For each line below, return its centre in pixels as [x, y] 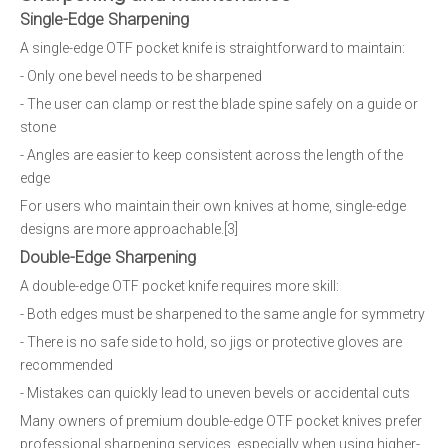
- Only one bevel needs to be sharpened [141, 76]
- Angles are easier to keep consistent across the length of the [211, 155]
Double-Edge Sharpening [108, 257]
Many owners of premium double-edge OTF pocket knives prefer [221, 421]
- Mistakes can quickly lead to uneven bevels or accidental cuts [215, 393]
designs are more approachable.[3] [129, 229]
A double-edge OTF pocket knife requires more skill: [179, 286]
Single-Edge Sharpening [104, 19]
